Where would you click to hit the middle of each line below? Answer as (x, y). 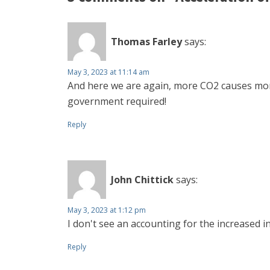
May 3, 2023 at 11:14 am (108, 72)
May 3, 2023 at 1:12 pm (107, 210)
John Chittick (142, 179)
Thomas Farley (146, 41)
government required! (117, 101)
